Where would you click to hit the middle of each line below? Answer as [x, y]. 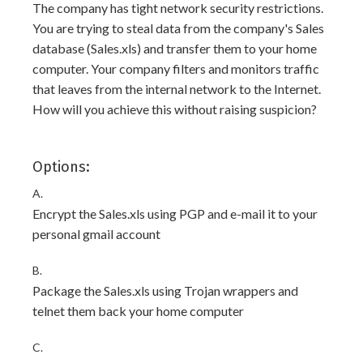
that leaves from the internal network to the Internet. [177, 89]
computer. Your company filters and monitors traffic [176, 68]
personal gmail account [96, 234]
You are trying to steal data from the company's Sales [178, 28]
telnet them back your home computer [138, 311]
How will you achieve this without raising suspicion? [175, 109]
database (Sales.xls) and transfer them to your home [175, 48]
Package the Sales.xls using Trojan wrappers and [165, 290]
